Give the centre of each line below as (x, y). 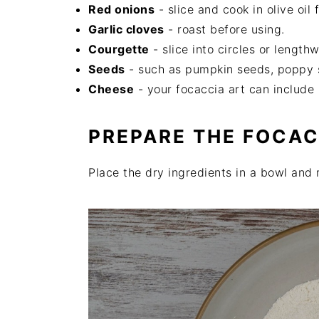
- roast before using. (224, 29)
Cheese (111, 89)
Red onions (121, 9)
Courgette (119, 49)
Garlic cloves (126, 29)
